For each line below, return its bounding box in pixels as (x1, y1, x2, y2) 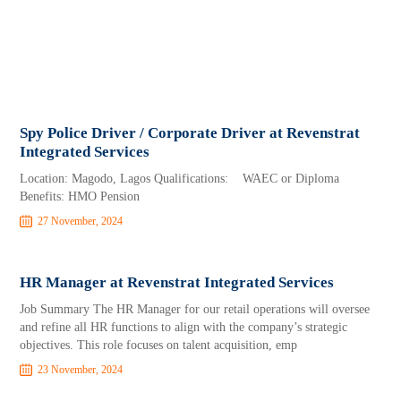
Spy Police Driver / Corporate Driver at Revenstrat (20, 124, 361, 141)
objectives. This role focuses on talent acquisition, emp (20, 338, 298, 352)
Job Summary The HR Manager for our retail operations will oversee (20, 303, 371, 316)
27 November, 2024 (38, 215, 124, 227)
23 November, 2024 (38, 363, 124, 376)
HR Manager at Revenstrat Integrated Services (20, 274, 335, 291)
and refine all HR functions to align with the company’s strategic (20, 320, 348, 334)
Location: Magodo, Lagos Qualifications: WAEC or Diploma (20, 172, 340, 185)
